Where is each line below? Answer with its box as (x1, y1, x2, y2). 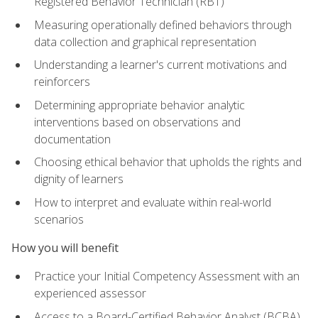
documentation (34, 131, 111, 147)
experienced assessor (34, 285, 146, 302)
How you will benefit (11, 240, 119, 256)
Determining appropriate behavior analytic (34, 97, 245, 113)
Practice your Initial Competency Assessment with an (34, 268, 300, 285)
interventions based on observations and (34, 114, 241, 130)
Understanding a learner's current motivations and (34, 57, 287, 73)
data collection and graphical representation (34, 33, 256, 50)
